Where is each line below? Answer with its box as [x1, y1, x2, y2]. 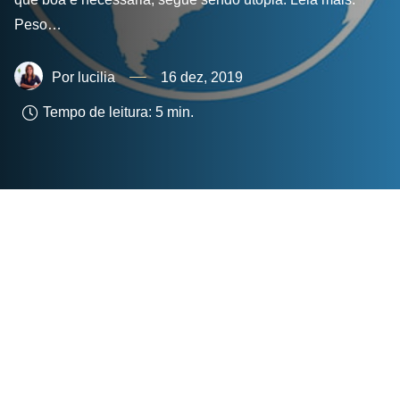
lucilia [78, 69, 115, 85]
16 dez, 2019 [161, 69, 243, 85]
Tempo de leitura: [43, 104, 153, 121]
